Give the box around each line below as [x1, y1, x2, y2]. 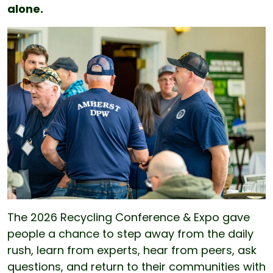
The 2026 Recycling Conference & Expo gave [7, 209, 250, 225]
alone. [7, 1, 46, 17]
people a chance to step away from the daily [7, 225, 253, 241]
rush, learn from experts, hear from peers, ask [7, 242, 257, 258]
